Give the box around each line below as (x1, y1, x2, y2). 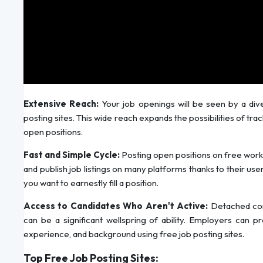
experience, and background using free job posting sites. (23, 228, 244, 240)
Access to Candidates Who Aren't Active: (23, 200, 208, 212)
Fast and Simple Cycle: (23, 149, 120, 161)
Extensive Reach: (23, 98, 99, 110)
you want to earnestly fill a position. (23, 177, 159, 189)
